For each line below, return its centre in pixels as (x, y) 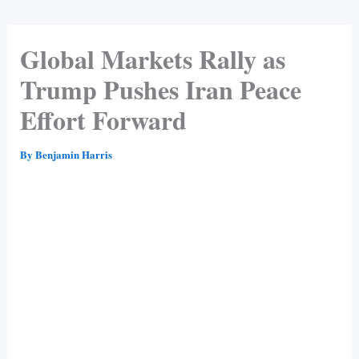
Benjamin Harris (73, 154)
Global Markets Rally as (152, 58)
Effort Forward (103, 119)
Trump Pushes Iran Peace (160, 89)
